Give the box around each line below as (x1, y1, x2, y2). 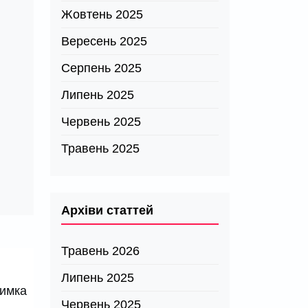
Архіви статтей (61, 203, 153, 217)
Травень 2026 (61, 244, 140, 258)
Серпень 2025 (61, 61, 142, 75)
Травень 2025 (61, 142, 140, 155)
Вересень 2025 (61, 34, 147, 48)
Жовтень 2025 (61, 8, 143, 21)
